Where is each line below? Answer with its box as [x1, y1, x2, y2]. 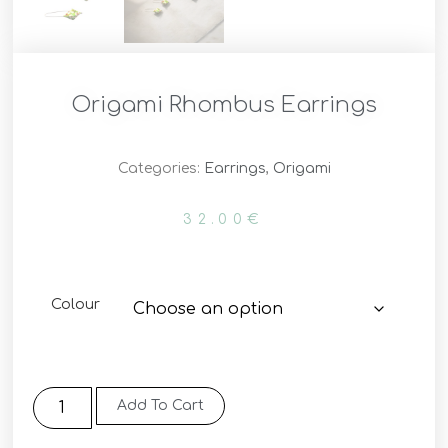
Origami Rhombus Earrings [71, 92, 377, 117]
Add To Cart [116, 398, 204, 414]
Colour [50, 296, 100, 313]
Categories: [117, 160, 204, 176]
